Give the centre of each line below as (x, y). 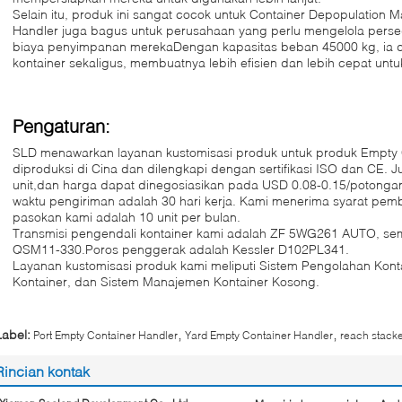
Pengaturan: (61, 126)
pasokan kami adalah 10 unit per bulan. (127, 217)
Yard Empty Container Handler (259, 335)
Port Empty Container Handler (105, 335)
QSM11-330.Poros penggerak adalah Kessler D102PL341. (181, 249)
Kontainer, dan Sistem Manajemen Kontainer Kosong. (166, 281)
